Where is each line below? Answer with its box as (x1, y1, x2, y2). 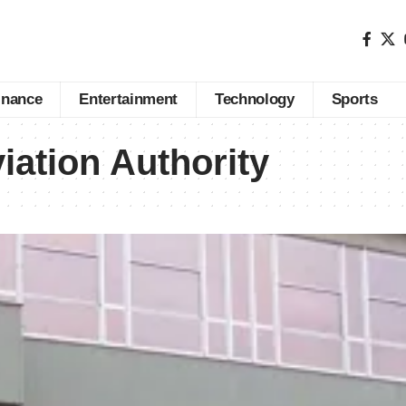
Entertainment (79, 91, 179, 109)
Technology (215, 91, 295, 109)
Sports (331, 91, 378, 109)
